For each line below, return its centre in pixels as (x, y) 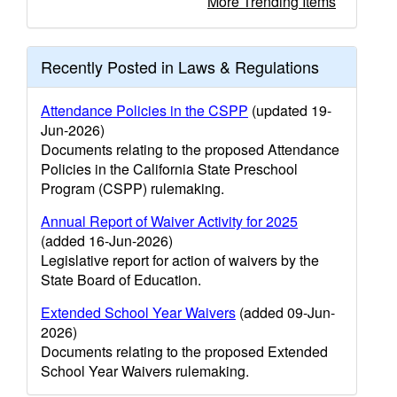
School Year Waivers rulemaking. (145, 371)
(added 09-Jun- (285, 312)
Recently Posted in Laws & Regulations (180, 66)
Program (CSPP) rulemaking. (132, 188)
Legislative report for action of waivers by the (180, 260)
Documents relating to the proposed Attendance (190, 149)
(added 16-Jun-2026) (107, 241)
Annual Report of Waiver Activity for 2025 (169, 221)
